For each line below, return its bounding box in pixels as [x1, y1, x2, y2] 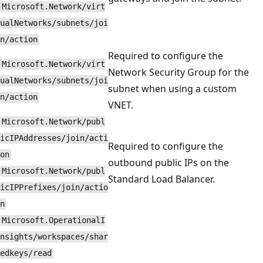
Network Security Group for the [108, 65, 249, 79]
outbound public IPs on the [108, 156, 229, 169]
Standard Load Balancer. [108, 172, 215, 186]
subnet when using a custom [108, 82, 237, 95]
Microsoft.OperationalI [1, 215, 105, 225]
